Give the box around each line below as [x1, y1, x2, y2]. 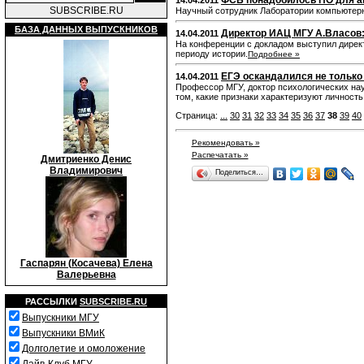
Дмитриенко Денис [41, 154, 132, 165]
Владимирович [50, 165, 123, 176]
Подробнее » [248, 50, 300, 58]
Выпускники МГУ [22, 312, 99, 323]
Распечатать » [191, 150, 249, 159]
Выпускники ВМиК [22, 327, 105, 339]
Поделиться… [214, 168, 263, 176]
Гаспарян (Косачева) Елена [19, 258, 153, 269]
